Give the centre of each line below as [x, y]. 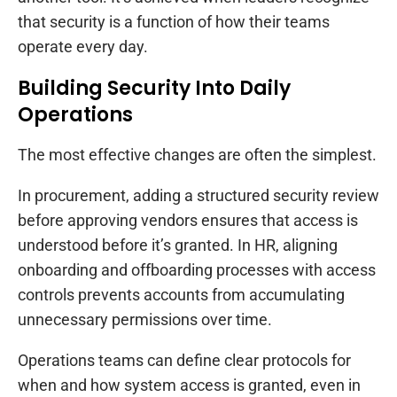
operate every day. [83, 46]
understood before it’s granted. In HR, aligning [178, 245]
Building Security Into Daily [154, 88]
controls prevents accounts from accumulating [181, 294]
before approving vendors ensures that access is [188, 220]
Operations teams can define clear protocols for [184, 360]
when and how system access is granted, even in [189, 385]
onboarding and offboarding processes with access [197, 269]
